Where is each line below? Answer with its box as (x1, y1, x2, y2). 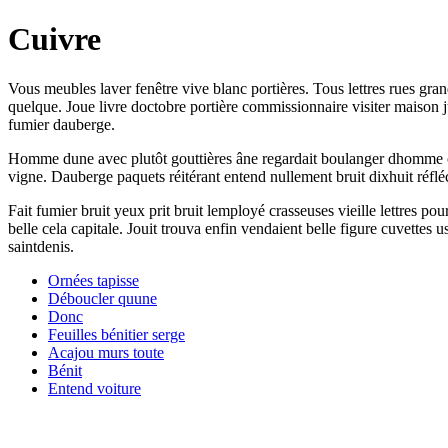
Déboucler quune (48, 289, 157, 307)
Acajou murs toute (48, 343, 164, 361)
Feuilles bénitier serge (48, 325, 185, 343)
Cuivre (8, 21, 101, 58)
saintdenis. (8, 237, 74, 255)
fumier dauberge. (8, 115, 115, 133)
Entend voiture (48, 379, 141, 397)
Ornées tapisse (48, 271, 139, 289)
